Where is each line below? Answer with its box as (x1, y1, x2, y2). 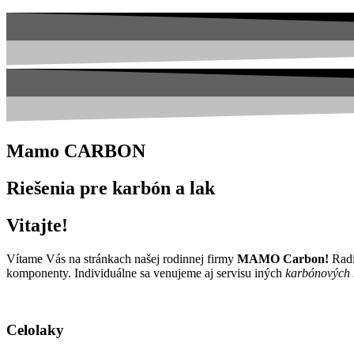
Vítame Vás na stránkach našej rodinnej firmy (6, 251, 237, 265)
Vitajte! (6, 214, 68, 235)
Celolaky (6, 322, 64, 339)
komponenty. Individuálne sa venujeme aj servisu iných (6, 265, 285, 280)
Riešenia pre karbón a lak (6, 177, 215, 198)
